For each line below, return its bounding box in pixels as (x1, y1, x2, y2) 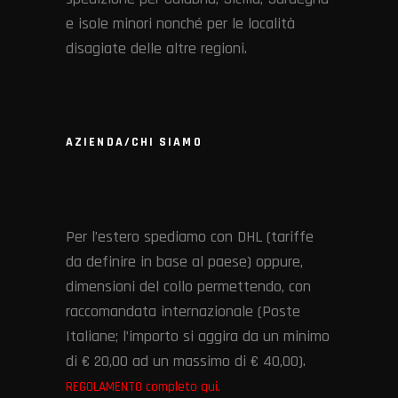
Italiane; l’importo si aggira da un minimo (66, 325, 330, 346)
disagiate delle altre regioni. (66, 37, 247, 59)
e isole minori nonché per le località (66, 12, 295, 34)
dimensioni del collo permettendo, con (66, 275, 311, 297)
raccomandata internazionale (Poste (66, 300, 300, 322)
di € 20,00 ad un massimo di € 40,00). (66, 350, 306, 371)
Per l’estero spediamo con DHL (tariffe (66, 226, 314, 247)
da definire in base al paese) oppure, (66, 251, 303, 272)
